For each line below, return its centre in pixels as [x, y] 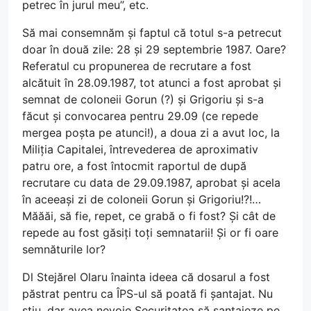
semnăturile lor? [64, 249]
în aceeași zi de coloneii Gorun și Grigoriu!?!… [142, 199]
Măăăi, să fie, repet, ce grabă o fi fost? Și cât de [149, 216]
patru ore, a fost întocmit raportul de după [134, 166]
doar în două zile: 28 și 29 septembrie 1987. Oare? [154, 49]
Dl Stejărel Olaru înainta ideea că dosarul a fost [146, 277]
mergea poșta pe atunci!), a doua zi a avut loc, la [151, 132]
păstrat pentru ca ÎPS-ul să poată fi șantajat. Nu [148, 293]
